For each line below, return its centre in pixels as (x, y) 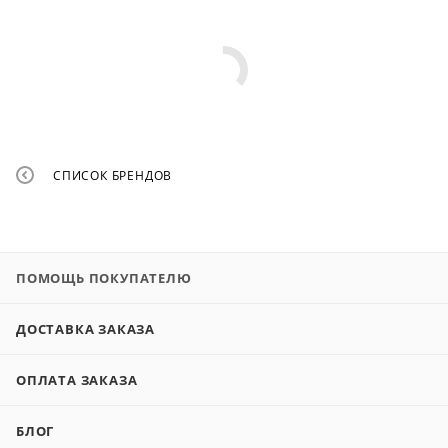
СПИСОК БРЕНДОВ (113, 176)
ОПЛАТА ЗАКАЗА (77, 380)
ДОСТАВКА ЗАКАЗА (85, 329)
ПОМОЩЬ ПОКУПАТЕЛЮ (104, 278)
